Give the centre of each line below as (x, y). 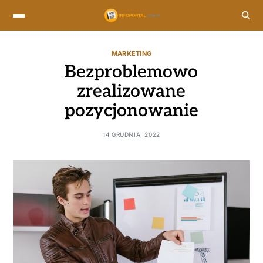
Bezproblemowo (131, 72)
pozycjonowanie (131, 111)
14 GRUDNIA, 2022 (131, 134)
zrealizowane (131, 91)
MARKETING (131, 53)
